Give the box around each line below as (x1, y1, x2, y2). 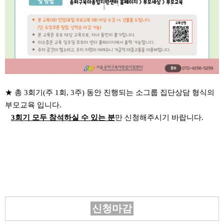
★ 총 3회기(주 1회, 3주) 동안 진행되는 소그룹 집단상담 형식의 (5, 88, 214, 96)
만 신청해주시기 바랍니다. (115, 113, 203, 121)
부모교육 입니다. (5, 100, 61, 109)
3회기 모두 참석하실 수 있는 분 (11, 113, 115, 121)
